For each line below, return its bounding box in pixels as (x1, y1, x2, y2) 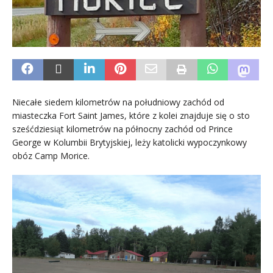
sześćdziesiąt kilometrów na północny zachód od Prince (12, 122, 233, 135)
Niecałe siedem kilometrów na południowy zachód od (12, 96, 224, 108)
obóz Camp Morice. (12, 149, 90, 161)
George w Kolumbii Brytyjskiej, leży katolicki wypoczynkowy (12, 136, 247, 148)
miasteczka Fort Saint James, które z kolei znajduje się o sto (12, 109, 250, 121)
